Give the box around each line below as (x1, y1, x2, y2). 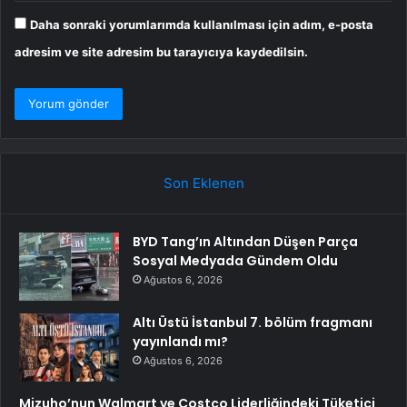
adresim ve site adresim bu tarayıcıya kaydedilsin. (15, 45, 308, 60)
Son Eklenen (163, 174, 244, 193)
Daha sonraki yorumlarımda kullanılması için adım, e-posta (30, 17, 373, 33)
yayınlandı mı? (133, 333, 228, 352)
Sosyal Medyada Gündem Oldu (133, 252, 338, 271)
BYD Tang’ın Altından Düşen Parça (133, 233, 358, 252)
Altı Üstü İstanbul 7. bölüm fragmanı (133, 313, 372, 333)
